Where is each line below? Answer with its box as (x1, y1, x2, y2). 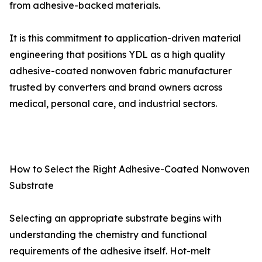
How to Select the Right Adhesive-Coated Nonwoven (9, 163, 250, 175)
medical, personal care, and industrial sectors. (9, 98, 217, 109)
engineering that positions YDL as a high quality (9, 49, 225, 60)
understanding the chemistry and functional (9, 229, 207, 240)
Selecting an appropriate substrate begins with (9, 212, 222, 224)
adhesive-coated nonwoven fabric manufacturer (9, 65, 232, 77)
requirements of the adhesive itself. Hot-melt (9, 245, 211, 257)
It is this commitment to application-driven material (9, 32, 241, 44)
